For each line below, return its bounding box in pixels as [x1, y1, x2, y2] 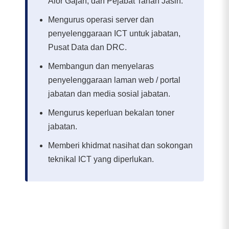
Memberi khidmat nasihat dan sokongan [48, 141, 193, 150]
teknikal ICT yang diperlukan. [48, 155, 154, 164]
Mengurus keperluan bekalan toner [48, 108, 174, 118]
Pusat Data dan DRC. [48, 43, 127, 52]
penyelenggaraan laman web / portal [48, 76, 180, 85]
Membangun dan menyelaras [48, 62, 154, 71]
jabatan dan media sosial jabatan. [48, 89, 170, 99]
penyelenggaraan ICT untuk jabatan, [48, 29, 180, 38]
